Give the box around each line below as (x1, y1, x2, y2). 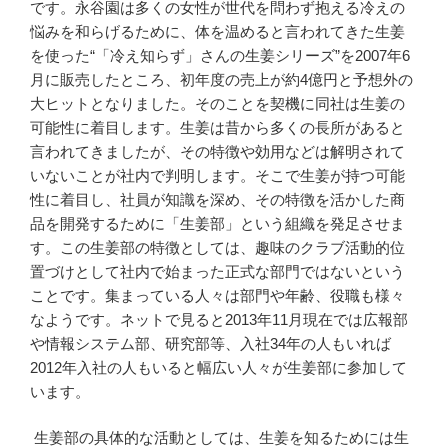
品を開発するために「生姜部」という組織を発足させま (30, 214, 405, 232)
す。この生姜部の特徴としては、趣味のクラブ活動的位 (30, 238, 405, 256)
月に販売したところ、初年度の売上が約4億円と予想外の (30, 70, 413, 88)
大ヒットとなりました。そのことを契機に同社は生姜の (30, 94, 405, 112)
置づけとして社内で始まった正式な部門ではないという (30, 262, 405, 280)
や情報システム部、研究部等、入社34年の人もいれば (30, 334, 391, 352)
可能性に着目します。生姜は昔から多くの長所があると (30, 118, 405, 136)
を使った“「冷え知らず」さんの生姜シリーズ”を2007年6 (30, 46, 410, 64)
